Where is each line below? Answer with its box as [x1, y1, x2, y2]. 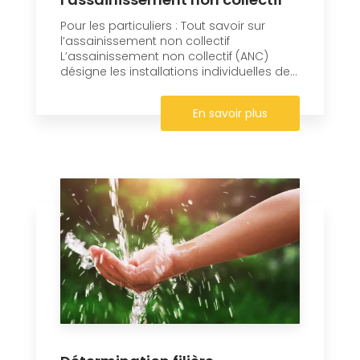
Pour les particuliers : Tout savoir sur [60, 17, 265, 34]
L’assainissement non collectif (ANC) [60, 47, 268, 64]
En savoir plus [193, 104, 268, 121]
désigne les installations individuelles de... [60, 63, 297, 80]
